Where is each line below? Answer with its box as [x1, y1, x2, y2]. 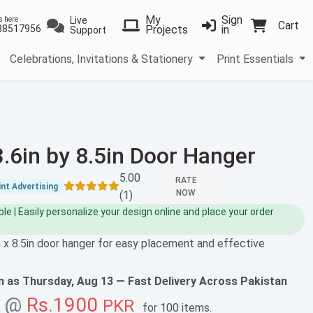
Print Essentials [217, 52, 297, 66]
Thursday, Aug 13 [22, 274, 113, 288]
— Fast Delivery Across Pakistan [113, 274, 287, 288]
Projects [145, 23, 188, 37]
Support [69, 24, 106, 36]
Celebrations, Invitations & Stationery [10, 52, 196, 66]
